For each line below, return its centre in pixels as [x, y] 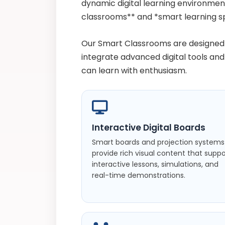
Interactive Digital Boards [149, 128]
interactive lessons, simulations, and [155, 164]
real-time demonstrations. [139, 176]
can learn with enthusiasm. [134, 70]
